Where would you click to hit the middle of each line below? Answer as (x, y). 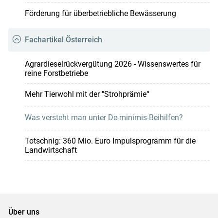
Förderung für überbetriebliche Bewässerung (100, 13)
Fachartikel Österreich (63, 39)
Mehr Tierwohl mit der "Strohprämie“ (87, 94)
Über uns (24, 212)
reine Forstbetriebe (56, 73)
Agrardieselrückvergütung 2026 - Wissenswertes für (112, 64)
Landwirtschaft (51, 150)
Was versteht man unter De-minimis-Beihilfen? (104, 117)
